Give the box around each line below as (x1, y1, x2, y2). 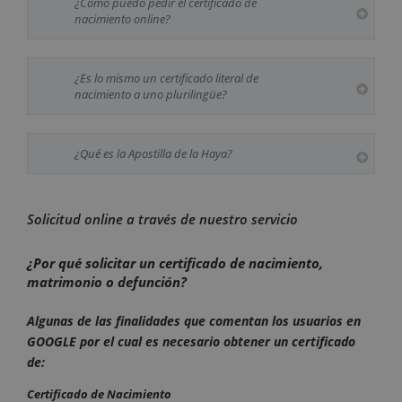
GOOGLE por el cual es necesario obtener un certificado (27, 332, 355, 350)
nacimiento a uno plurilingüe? (74, 85, 227, 102)
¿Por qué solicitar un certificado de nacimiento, (27, 253, 323, 272)
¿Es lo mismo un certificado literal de (74, 69, 258, 86)
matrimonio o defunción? (27, 272, 187, 291)
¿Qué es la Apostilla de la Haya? (74, 144, 232, 162)
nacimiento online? (74, 10, 170, 27)
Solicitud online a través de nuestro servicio (27, 209, 298, 228)
